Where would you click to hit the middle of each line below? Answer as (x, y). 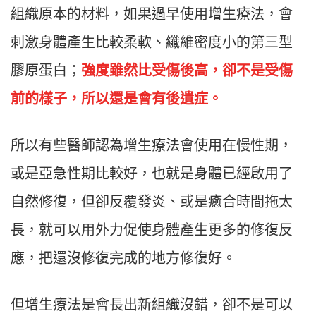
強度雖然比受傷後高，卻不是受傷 (187, 71)
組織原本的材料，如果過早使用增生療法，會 (152, 14)
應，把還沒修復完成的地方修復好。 (123, 259)
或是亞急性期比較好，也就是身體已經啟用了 (152, 174)
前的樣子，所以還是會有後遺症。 (116, 99)
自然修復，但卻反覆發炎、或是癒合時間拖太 (152, 202)
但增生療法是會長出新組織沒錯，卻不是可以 (152, 305)
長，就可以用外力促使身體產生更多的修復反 (152, 230)
